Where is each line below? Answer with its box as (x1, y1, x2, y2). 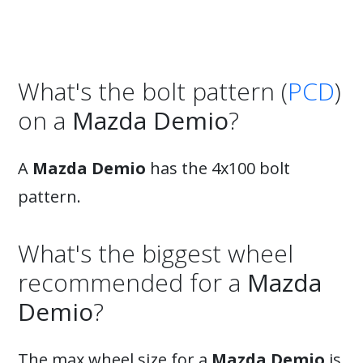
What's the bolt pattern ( (18, 75, 288, 108)
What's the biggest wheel (18, 237, 293, 270)
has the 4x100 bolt (146, 157, 290, 179)
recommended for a (18, 266, 247, 299)
